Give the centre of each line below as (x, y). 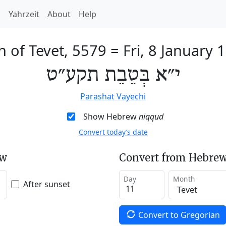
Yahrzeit (24, 14)
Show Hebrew (111, 117)
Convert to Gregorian (179, 215)
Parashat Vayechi (113, 96)
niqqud (151, 117)
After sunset (47, 184)
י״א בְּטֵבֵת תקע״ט (113, 75)
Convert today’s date (113, 132)
